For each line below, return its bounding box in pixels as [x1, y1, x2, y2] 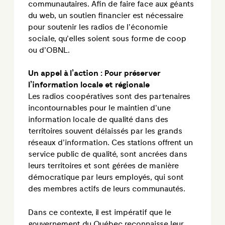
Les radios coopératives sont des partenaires [28, 92, 190, 102]
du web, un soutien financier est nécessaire [28, 11, 183, 21]
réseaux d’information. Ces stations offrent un [28, 138, 193, 148]
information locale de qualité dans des [28, 115, 168, 125]
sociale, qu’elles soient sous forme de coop [28, 34, 186, 44]
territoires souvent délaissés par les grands [28, 127, 182, 137]
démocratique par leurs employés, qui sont [28, 173, 184, 183]
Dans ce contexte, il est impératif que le [28, 207, 171, 217]
